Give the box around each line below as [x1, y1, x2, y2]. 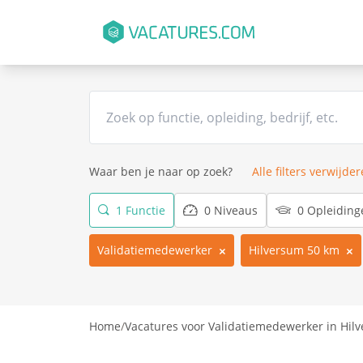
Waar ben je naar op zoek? [89, 164, 233, 179]
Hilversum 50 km [249, 242, 340, 258]
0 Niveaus [201, 203, 258, 218]
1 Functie [113, 203, 165, 218]
